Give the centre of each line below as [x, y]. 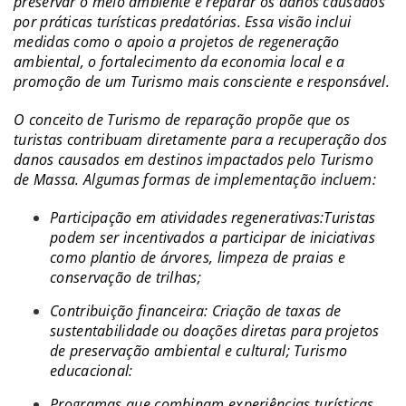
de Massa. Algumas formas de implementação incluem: [195, 179]
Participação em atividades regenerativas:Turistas [213, 217]
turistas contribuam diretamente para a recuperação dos [201, 139]
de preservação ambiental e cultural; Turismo [199, 350]
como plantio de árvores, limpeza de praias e [198, 257]
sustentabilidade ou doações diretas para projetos [215, 330]
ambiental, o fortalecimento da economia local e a [179, 61]
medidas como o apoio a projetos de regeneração [177, 41]
